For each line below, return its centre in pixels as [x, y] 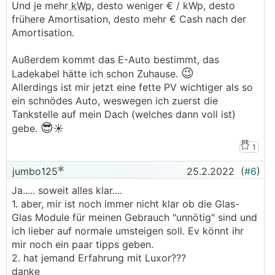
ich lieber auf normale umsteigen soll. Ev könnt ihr [128, 231]
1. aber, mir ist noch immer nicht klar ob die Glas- [126, 204]
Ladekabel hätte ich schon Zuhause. [96, 74]
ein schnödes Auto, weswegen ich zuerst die [115, 101]
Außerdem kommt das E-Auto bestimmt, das [115, 60]
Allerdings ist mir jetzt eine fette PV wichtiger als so [132, 87]
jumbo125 [33, 171]
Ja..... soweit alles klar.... [67, 190]
